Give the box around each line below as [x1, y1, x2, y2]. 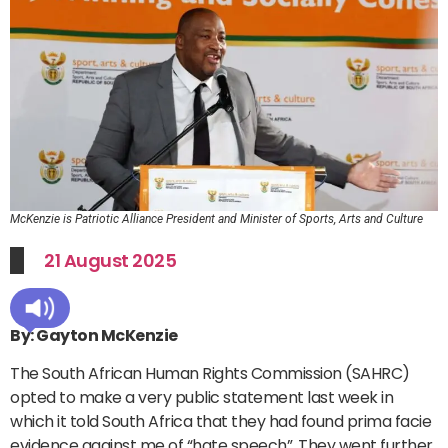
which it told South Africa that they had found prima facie [10, 410, 431, 434]
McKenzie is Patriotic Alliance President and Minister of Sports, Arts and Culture [10, 211, 423, 226]
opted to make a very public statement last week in [10, 386, 393, 410]
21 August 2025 [44, 247, 176, 273]
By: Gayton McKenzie [10, 323, 178, 347]
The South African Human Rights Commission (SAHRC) [10, 362, 410, 386]
